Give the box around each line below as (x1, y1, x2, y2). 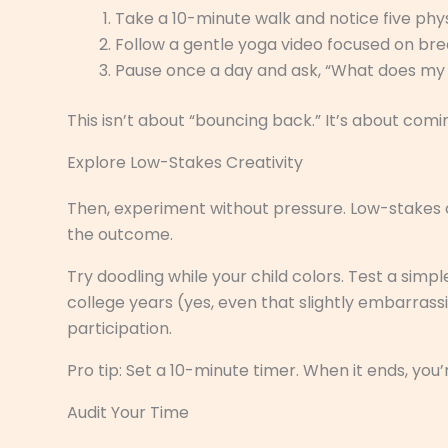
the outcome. (67, 222, 173, 246)
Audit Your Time (67, 400, 189, 424)
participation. (67, 316, 172, 340)
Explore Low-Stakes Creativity (67, 150, 303, 174)
